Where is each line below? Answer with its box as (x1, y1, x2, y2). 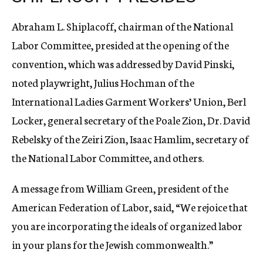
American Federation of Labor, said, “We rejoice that (12, 199, 248, 214)
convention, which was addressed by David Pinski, (12, 56, 234, 71)
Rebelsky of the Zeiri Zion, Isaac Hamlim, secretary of (12, 131, 249, 146)
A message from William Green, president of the (12, 180, 228, 195)
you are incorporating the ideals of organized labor (12, 218, 242, 233)
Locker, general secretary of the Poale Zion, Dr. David (12, 112, 250, 127)
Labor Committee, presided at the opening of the (12, 37, 229, 52)
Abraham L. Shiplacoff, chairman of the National (12, 18, 233, 33)
